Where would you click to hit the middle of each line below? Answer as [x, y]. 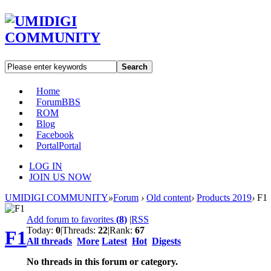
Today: [41, 230]
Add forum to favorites [71, 219]
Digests [166, 241]
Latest [114, 241]
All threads [49, 241]
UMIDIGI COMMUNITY [57, 197]
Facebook [55, 134]
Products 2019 [224, 197]
